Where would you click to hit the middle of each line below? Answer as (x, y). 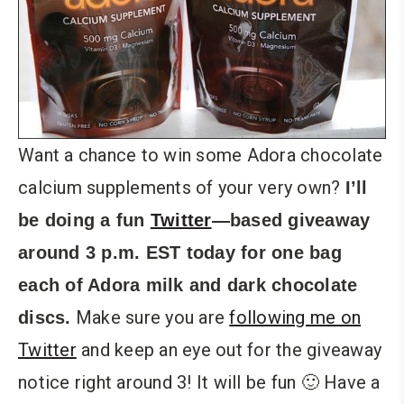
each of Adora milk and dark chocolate (188, 285)
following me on (295, 318)
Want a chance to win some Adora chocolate (201, 156)
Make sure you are (150, 318)
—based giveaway (291, 220)
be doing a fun (84, 220)
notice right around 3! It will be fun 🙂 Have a (199, 383)
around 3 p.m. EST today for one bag (180, 253)
